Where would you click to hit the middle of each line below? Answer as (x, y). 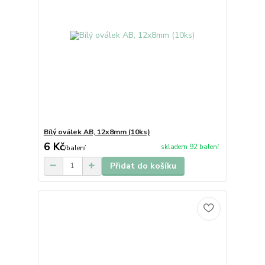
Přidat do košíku (143, 166)
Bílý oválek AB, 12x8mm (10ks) (97, 132)
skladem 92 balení (190, 147)
